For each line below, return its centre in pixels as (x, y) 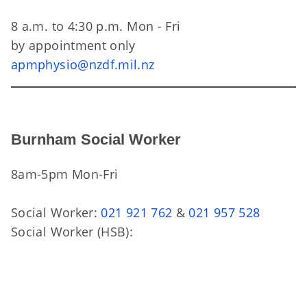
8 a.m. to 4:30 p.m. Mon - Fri (98, 26)
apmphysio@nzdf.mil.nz (83, 64)
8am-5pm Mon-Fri (65, 174)
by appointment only (73, 45)
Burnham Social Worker (96, 139)
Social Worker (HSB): (72, 232)
